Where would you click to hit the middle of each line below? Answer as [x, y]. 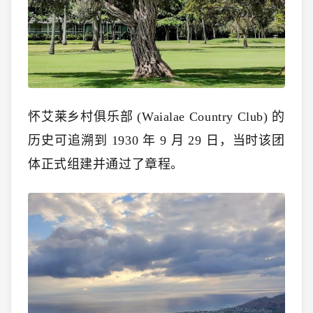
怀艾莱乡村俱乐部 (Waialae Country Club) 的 [156, 117]
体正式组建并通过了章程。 [106, 165]
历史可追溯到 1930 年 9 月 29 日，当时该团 [156, 141]
